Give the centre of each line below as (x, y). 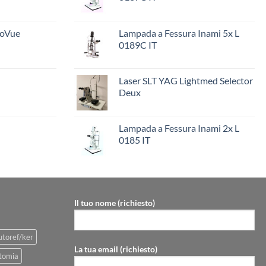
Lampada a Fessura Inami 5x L (179, 33)
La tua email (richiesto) (116, 249)
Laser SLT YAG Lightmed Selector (186, 81)
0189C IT (138, 45)
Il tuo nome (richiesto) (115, 203)
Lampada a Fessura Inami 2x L (179, 128)
